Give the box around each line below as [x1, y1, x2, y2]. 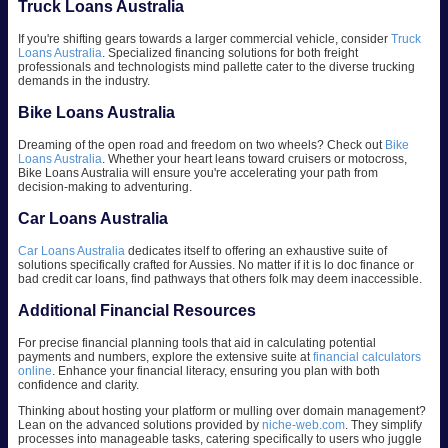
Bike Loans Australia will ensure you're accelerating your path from [18, 166, 378, 181]
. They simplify [345, 418, 422, 433]
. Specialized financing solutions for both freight [102, 46, 358, 61]
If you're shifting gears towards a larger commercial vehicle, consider [18, 32, 391, 47]
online [18, 364, 52, 379]
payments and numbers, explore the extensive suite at [18, 350, 313, 365]
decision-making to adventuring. [18, 180, 192, 195]
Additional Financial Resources [18, 302, 256, 320]
